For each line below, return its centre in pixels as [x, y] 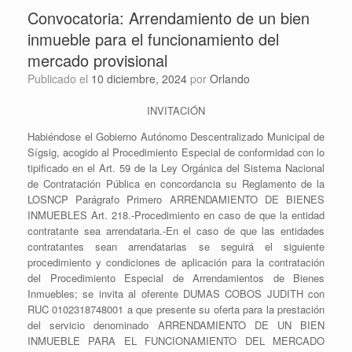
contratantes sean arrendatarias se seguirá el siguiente [176, 246]
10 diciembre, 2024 [139, 79]
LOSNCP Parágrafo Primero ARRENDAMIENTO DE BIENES [176, 199]
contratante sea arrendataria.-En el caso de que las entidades [176, 231]
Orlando [230, 79]
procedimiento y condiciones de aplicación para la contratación [176, 262]
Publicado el [63, 79]
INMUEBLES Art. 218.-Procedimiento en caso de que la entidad [176, 215]
